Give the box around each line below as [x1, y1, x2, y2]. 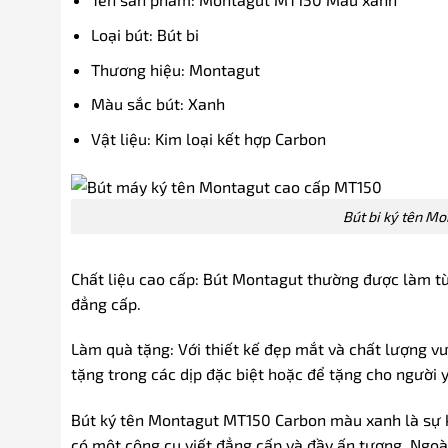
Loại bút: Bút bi [91, 25, 200, 44]
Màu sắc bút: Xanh [91, 94, 226, 114]
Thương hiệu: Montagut [91, 59, 261, 79]
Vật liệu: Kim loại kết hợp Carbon [91, 128, 327, 148]
